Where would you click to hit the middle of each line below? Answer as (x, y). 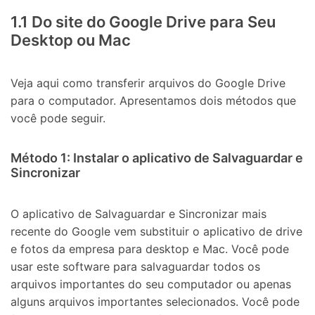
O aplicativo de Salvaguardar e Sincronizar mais (139, 214)
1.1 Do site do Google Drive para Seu (143, 21)
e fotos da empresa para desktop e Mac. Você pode (150, 249)
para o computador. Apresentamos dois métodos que (153, 101)
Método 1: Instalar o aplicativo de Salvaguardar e (157, 157)
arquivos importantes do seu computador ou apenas (151, 284)
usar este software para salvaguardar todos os (135, 267)
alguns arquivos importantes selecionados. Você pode (155, 302)
